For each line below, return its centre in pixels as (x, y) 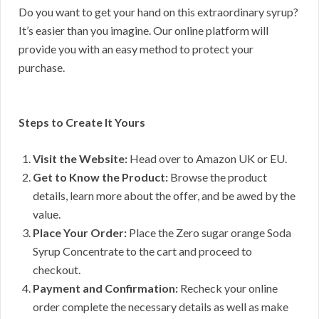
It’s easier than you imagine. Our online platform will (143, 30)
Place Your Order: (80, 232)
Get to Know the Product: (100, 177)
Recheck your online (228, 288)
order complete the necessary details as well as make (161, 306)
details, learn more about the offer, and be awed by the (164, 195)
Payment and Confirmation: (105, 288)
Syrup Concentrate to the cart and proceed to (142, 251)
